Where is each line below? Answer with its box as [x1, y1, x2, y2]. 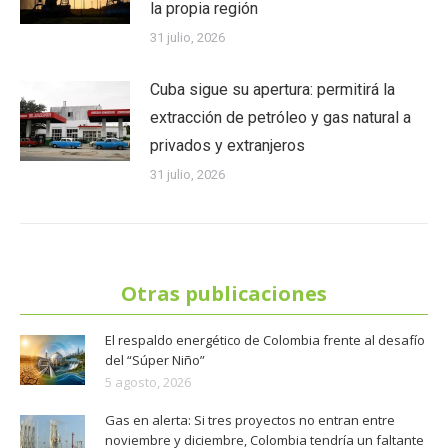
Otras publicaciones [121, 279, 327, 307]
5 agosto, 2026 [105, 372, 191, 391]
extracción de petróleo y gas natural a [150, 107, 411, 127]
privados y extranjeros [150, 135, 305, 155]
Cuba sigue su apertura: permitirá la [150, 79, 395, 99]
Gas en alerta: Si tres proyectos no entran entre [105, 410, 395, 429]
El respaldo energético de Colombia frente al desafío [105, 330, 425, 349]
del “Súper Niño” [105, 350, 205, 369]
